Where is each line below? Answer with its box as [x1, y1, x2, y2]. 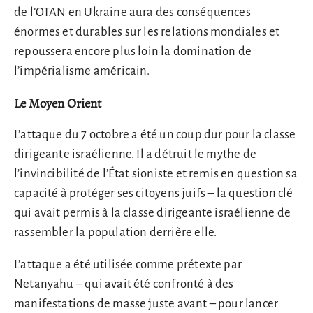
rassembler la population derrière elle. [14, 225, 217, 239]
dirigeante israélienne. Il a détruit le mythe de [14, 147, 256, 161]
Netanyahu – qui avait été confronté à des [14, 277, 234, 291]
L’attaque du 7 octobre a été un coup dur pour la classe [14, 127, 296, 141]
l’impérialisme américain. [14, 64, 150, 78]
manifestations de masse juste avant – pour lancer [14, 297, 279, 311]
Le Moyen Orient [14, 94, 101, 112]
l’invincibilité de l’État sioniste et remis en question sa [14, 166, 298, 180]
